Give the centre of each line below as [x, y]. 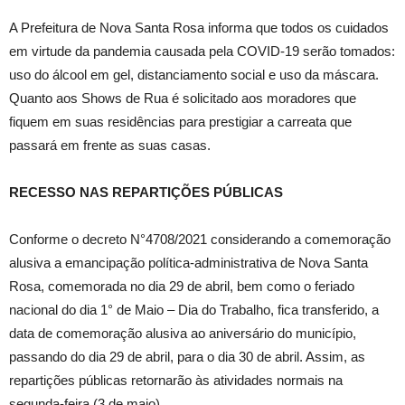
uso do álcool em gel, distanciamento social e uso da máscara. [194, 75]
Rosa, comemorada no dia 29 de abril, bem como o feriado [182, 286]
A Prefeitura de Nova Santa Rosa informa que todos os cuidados [199, 28]
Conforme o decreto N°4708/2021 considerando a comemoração [200, 239]
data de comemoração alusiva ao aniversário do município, [183, 333]
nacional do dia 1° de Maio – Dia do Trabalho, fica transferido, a [194, 310]
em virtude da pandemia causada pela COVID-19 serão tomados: [202, 51]
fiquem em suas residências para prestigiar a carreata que [180, 122]
